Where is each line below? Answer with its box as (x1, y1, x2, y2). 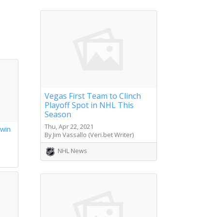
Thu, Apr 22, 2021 (45, 122, 93, 131)
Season (45, 109, 71, 120)
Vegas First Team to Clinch (45, 91, 141, 102)
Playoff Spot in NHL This (45, 100, 134, 111)
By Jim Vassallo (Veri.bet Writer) (45, 130, 134, 139)
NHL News (58, 146, 87, 155)
